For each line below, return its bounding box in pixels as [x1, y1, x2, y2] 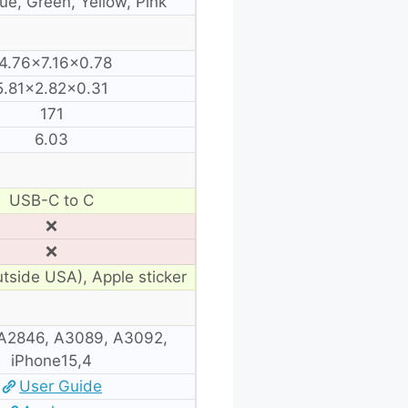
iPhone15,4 [11, 351, 92, 370]
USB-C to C [9, 190, 94, 209]
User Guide [19, 376, 103, 395]
